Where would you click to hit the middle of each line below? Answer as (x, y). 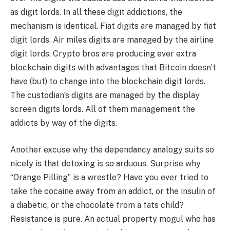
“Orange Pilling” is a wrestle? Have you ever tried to (109, 177)
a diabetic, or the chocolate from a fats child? (97, 205)
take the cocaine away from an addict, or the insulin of (113, 191)
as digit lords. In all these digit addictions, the (96, 12)
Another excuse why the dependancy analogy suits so (112, 149)
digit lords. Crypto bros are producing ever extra (103, 54)
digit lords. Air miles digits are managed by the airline (112, 40)
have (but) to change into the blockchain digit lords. (108, 82)
